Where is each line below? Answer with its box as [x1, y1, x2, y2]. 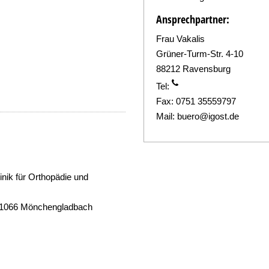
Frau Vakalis [156, 34, 205, 44]
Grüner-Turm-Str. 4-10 [156, 49, 243, 59]
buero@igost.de [177, 111, 239, 121]
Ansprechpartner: [156, 12, 229, 26]
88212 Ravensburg [156, 64, 231, 74]
